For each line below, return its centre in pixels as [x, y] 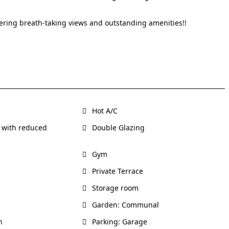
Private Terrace [117, 171]
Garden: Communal [125, 204]
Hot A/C [104, 110]
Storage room [114, 188]
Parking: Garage [119, 221]
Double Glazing [118, 127]
